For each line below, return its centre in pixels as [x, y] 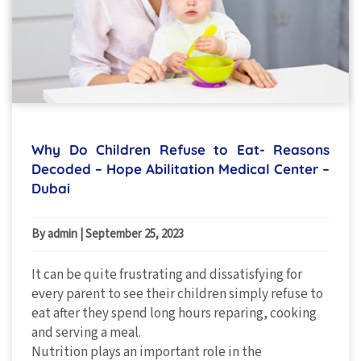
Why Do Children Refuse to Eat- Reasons [180, 150]
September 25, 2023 [135, 234]
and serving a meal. [86, 333]
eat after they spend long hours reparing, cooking [174, 314]
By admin [56, 234]
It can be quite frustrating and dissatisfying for [167, 275]
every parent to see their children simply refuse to [177, 295]
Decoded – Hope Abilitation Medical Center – [180, 169]
